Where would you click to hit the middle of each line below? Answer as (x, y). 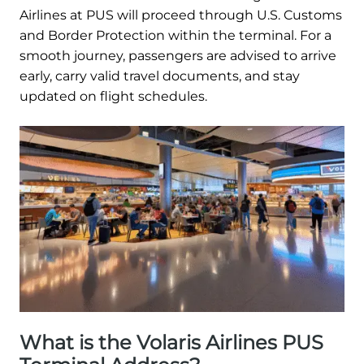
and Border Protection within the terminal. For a (175, 36)
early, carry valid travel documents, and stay (160, 76)
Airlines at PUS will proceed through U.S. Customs (181, 15)
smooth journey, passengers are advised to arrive (178, 56)
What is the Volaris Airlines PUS (171, 342)
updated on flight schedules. (113, 97)
